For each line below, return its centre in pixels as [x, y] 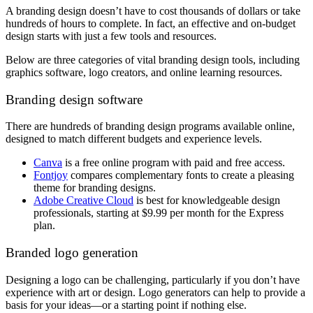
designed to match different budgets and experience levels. [134, 139]
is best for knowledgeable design [207, 201]
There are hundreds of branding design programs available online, [150, 126]
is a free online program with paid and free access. [174, 163]
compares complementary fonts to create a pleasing [181, 175]
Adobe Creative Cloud [83, 201]
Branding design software [74, 99]
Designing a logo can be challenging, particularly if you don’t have [153, 279]
